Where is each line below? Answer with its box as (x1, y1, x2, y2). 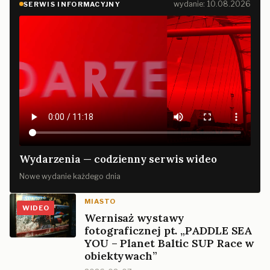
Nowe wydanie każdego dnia (19, 171, 121, 181)
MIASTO (84, 196, 116, 206)
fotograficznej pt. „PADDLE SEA (84, 223, 253, 237)
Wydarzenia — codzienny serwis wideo (19, 152, 218, 166)
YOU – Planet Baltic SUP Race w (84, 236, 254, 250)
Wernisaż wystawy (84, 210, 184, 225)
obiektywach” (84, 248, 157, 263)
